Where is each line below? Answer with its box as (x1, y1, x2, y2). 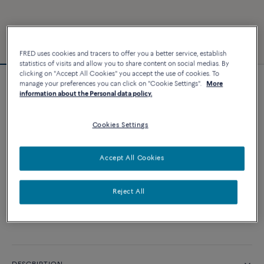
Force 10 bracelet (12, 84, 100, 96)
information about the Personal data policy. (19, 90, 153, 98)
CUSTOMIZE (115, 140, 160, 148)
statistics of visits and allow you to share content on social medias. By (19, 60, 230, 68)
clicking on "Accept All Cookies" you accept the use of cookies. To (19, 70, 220, 78)
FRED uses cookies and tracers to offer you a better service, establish (19, 50, 227, 58)
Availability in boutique (12, 210, 96, 219)
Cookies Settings (92, 121, 148, 129)
